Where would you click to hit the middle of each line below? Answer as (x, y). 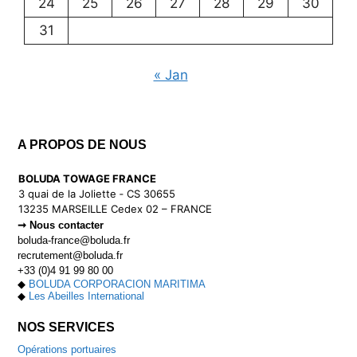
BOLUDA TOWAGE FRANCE (88, 178)
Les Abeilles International (87, 296)
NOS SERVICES (67, 328)
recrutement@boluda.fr (71, 255)
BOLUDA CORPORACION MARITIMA (118, 284)
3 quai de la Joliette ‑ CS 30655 (97, 193)
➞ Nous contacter (61, 225)
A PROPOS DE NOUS (82, 144)
